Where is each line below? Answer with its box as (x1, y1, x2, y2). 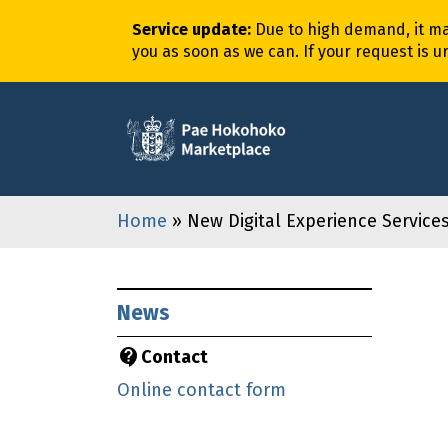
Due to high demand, (255, 20, 414, 40)
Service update (132, 20, 247, 40)
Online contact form (117, 379, 286, 402)
